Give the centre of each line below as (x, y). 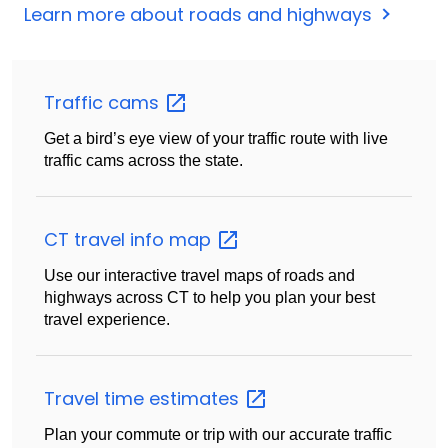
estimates (196, 398)
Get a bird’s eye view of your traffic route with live (216, 138)
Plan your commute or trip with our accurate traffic (218, 434)
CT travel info (106, 239)
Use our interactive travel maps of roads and (199, 275)
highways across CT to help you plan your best (209, 297)
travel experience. (107, 319)
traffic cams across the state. (143, 160)
